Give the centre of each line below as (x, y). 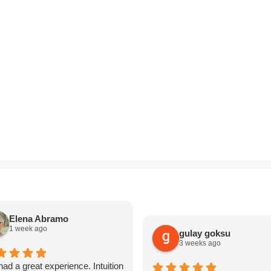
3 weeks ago (200, 243)
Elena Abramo (38, 219)
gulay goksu (204, 233)
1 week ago (28, 229)
